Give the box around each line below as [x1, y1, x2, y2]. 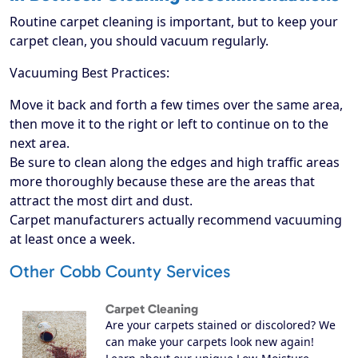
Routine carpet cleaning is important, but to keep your [10, 13, 338, 31]
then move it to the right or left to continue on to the [10, 115, 328, 133]
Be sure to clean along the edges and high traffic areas [10, 153, 340, 172]
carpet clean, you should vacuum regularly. [10, 32, 268, 50]
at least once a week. [10, 230, 135, 249]
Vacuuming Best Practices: [10, 64, 169, 82]
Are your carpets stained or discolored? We [105, 317, 336, 333]
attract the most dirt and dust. [10, 192, 193, 210]
